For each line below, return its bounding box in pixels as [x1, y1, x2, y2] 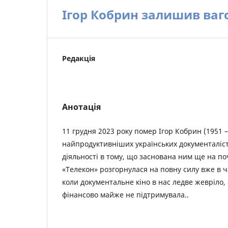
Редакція [62, 53, 95, 63]
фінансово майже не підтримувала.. [62, 190, 189, 199]
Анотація [62, 101, 101, 112]
